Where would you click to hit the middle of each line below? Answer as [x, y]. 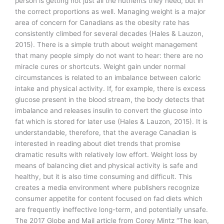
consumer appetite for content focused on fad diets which [109, 199]
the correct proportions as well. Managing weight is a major [110, 12]
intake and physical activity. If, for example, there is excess [110, 89]
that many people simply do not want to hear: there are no [109, 56]
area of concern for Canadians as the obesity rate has [102, 23]
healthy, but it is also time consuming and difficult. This [103, 177]
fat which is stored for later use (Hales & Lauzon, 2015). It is [111, 122]
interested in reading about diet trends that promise [98, 144]
